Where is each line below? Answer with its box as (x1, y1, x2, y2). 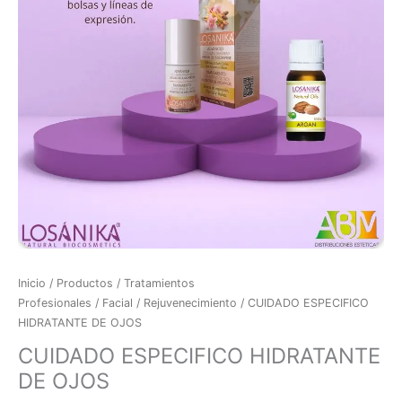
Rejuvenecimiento (144, 295, 237, 310)
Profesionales (18, 295, 92, 310)
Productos (57, 275, 113, 290)
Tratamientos (124, 275, 195, 290)
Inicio (18, 275, 46, 290)
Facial (102, 295, 133, 310)
